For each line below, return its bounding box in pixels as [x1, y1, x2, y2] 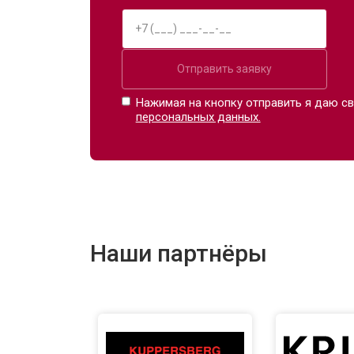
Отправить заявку [177, 62, 272, 75]
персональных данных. [135, 109, 261, 124]
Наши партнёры [90, 239, 267, 267]
